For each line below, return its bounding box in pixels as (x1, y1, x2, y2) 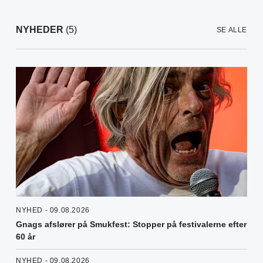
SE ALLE (216, 26, 247, 35)
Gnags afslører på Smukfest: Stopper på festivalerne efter (16, 220, 247, 230)
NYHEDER (16, 25, 63, 35)
